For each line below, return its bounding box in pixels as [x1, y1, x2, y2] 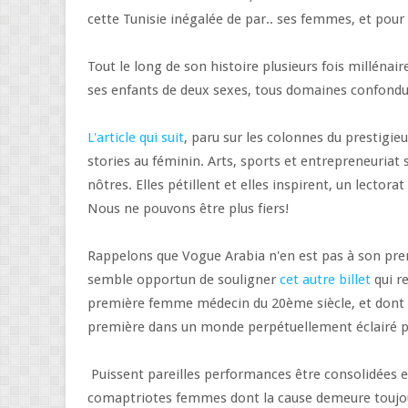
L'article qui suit [87, 129, 184, 146]
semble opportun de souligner [87, 271, 280, 288]
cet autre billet [280, 271, 371, 288]
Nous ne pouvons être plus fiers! [87, 200, 292, 217]
